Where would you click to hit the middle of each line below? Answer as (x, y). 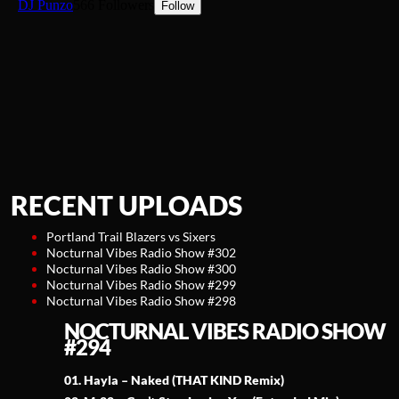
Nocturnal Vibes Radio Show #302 (141, 253)
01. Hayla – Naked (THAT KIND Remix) (174, 380)
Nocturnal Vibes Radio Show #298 (141, 301)
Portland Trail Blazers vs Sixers (131, 237)
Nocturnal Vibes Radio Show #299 (141, 285)
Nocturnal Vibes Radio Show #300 (141, 269)
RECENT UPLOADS (126, 205)
